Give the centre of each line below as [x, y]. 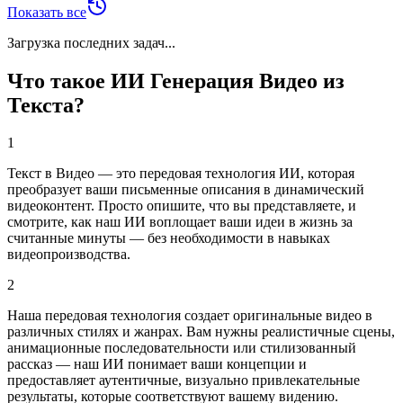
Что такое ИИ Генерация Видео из [176, 81]
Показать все [47, 12]
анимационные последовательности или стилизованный [182, 348]
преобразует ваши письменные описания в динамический [186, 190]
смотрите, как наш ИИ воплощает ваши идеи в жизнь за [180, 222]
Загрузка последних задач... [91, 42]
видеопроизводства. [69, 255]
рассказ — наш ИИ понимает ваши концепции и [157, 364]
